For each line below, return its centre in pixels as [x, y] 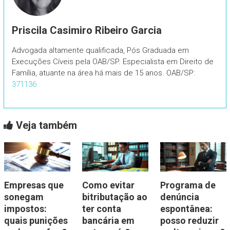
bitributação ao [114, 197]
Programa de [188, 185]
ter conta [101, 209]
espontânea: [186, 209]
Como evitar [108, 185]
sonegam [24, 197]
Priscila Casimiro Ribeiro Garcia [87, 30]
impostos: [25, 209]
